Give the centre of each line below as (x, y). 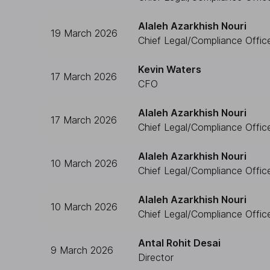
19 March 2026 (84, 33)
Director (156, 257)
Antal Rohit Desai (179, 243)
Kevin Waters (170, 69)
